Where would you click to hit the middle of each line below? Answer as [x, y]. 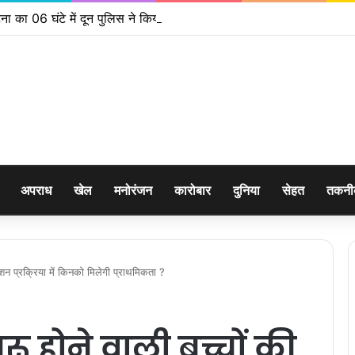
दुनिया [246, 190]
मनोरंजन [133, 190]
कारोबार [193, 190]
